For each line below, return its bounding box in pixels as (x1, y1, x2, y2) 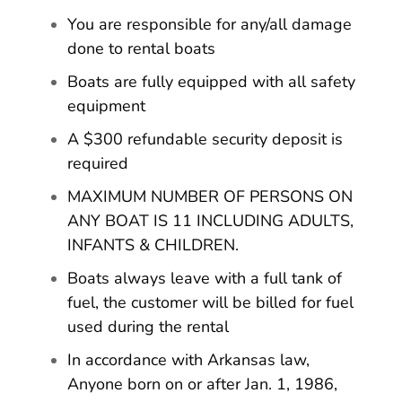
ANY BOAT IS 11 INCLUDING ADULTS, (67, 210, 354, 232)
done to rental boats (67, 38, 215, 60)
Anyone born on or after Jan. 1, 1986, (67, 373, 337, 396)
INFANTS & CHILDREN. (67, 234, 239, 257)
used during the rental (67, 316, 229, 338)
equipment (67, 95, 145, 118)
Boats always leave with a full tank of (67, 267, 342, 290)
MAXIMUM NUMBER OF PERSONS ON (67, 186, 353, 208)
